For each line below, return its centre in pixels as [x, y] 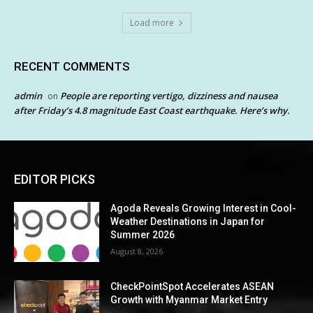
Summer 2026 [143, 235]
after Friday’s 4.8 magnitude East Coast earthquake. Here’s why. [152, 111]
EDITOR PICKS [54, 180]
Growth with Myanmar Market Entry [189, 300]
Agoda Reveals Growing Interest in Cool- [204, 209]
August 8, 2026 [137, 252]
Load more [152, 23]
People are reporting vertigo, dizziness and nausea [169, 96]
